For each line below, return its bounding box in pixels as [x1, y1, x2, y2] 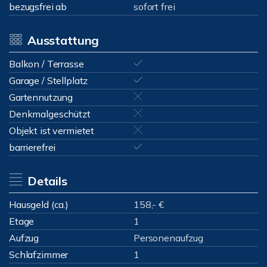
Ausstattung [27, 33, 100, 48]
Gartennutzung [9, 91, 73, 103]
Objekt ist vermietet [9, 125, 95, 136]
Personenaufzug [133, 232, 203, 244]
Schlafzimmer [9, 249, 69, 260]
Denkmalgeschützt [9, 108, 91, 120]
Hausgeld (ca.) [9, 198, 69, 210]
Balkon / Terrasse [9, 58, 84, 70]
